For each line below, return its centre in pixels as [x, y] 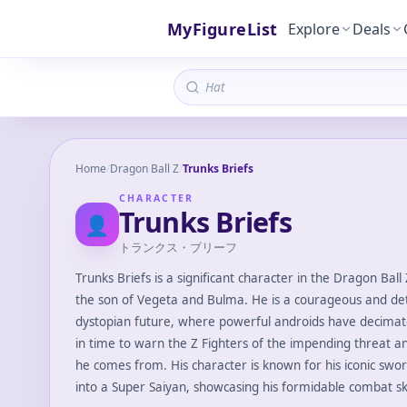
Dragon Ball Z [144, 169]
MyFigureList [223, 29]
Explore [314, 29]
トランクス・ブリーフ [178, 247]
